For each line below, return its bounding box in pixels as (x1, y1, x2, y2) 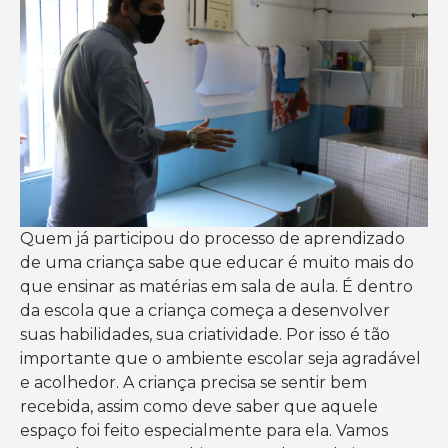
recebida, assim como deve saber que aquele (20, 397, 378, 417)
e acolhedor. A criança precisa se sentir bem (20, 373, 367, 393)
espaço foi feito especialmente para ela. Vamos (20, 421, 388, 441)
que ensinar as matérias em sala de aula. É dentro (20, 277, 413, 297)
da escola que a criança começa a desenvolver (20, 301, 390, 321)
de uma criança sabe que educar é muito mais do (20, 253, 414, 273)
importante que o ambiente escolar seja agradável (20, 349, 421, 369)
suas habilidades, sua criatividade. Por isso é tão (20, 325, 390, 345)
